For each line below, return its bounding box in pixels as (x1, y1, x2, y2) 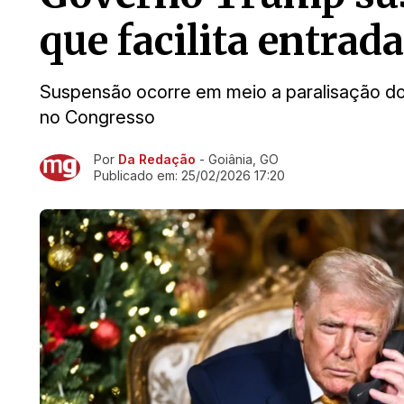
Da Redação (118, 151, 196, 167)
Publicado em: (94, 168, 181, 183)
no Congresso (40, 106, 155, 128)
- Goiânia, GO (196, 151, 279, 167)
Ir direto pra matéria (39, 152, 164, 170)
